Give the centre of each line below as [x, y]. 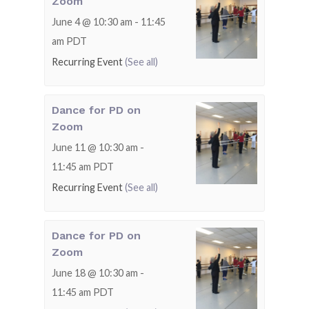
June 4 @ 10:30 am [92, 21]
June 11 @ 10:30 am [95, 147]
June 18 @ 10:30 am [95, 272]
